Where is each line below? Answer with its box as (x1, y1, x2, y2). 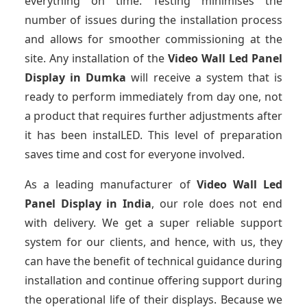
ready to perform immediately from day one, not (25, 89, 282, 105)
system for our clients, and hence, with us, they (25, 234, 282, 250)
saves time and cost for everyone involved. (25, 147, 245, 162)
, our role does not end (151, 196, 282, 212)
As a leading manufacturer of (25, 177, 197, 193)
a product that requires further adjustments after (25, 108, 282, 124)
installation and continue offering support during (25, 273, 282, 288)
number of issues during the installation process (25, 12, 282, 28)
